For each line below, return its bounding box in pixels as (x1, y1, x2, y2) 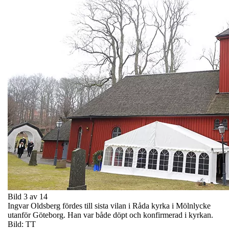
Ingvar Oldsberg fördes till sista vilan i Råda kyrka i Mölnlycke (8, 201, 211, 210)
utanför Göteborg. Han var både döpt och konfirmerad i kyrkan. (8, 210, 213, 219)
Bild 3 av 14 (8, 192, 48, 201)
